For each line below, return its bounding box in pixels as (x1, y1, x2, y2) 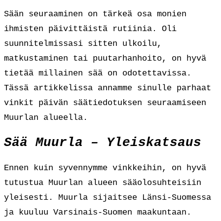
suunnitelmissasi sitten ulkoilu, (4, 38, 162, 48)
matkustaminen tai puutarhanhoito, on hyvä (4, 53, 206, 63)
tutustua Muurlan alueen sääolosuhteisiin (4, 178, 201, 187)
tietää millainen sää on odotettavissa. (4, 68, 191, 78)
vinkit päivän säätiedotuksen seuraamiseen (4, 98, 206, 108)
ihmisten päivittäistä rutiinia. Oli (4, 24, 177, 34)
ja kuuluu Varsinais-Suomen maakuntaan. (4, 207, 191, 217)
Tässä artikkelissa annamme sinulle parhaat (4, 83, 211, 93)
